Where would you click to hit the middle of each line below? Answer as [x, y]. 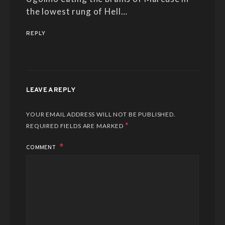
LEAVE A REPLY [51, 90]
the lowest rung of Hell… [77, 11]
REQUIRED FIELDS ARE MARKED [76, 126]
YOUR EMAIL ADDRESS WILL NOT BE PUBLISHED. [101, 114]
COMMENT [42, 147]
